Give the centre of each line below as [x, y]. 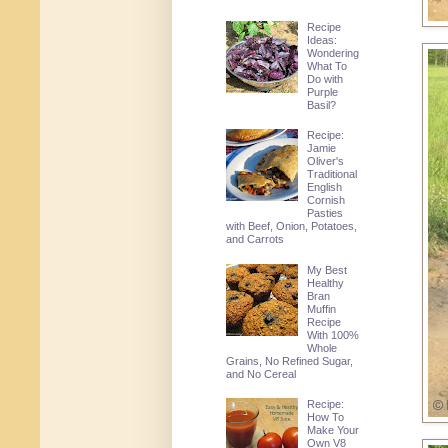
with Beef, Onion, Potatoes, [291, 226]
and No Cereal [260, 373]
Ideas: [322, 39]
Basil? [322, 104]
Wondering [333, 52]
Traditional [332, 174]
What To [327, 65]
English [325, 187]
